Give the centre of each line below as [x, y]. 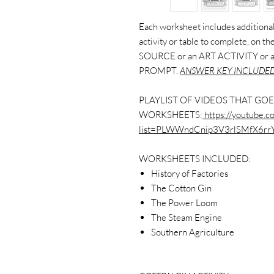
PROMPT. [159, 71]
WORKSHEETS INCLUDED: [196, 159]
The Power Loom [184, 203]
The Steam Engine [187, 218]
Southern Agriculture [193, 232]
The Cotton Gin [181, 188]
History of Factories [190, 174]
